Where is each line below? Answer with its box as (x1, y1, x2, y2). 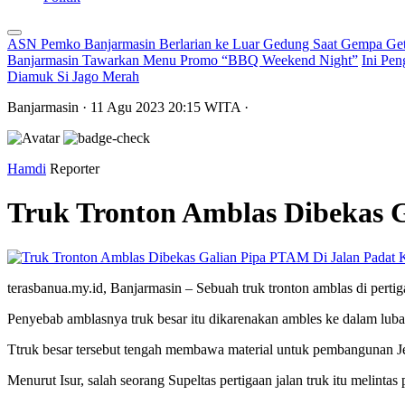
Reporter (50, 161, 99, 176)
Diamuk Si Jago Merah (7, 69, 139, 84)
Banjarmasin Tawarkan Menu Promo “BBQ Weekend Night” (7, 52, 358, 68)
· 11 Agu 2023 (82, 99, 168, 115)
